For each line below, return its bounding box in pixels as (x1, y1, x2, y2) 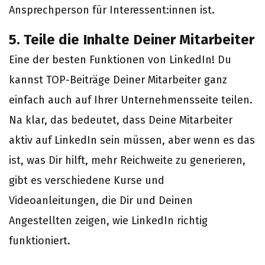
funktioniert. (9, 234, 70, 247)
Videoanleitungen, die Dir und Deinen (9, 194, 193, 207)
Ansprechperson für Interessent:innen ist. (9, 4, 215, 17)
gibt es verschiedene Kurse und (9, 174, 164, 187)
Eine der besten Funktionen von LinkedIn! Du (9, 53, 231, 66)
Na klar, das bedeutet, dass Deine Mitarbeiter (9, 114, 232, 127)
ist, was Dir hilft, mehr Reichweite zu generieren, (9, 154, 245, 167)
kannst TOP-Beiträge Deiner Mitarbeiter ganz (9, 73, 227, 86)
